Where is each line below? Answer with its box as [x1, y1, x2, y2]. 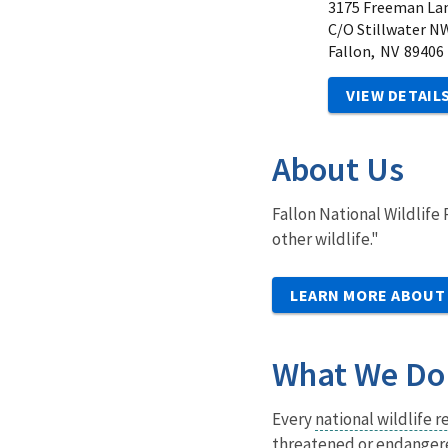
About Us [272, 148, 404, 191]
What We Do [272, 353, 445, 396]
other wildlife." [272, 228, 379, 251]
